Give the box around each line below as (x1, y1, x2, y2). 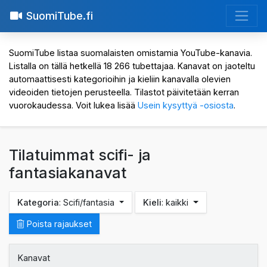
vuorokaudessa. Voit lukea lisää (9, 100, 138, 111)
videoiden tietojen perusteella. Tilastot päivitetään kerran (9, 87, 239, 98)
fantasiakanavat (9, 164, 126, 182)
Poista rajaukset (24, 219, 92, 229)
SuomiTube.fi (26, 10, 93, 23)
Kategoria (17, 197, 59, 208)
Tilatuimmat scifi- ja (9, 146, 151, 164)
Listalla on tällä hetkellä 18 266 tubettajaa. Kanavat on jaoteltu (9, 61, 255, 72)
